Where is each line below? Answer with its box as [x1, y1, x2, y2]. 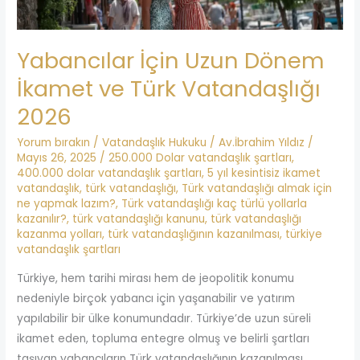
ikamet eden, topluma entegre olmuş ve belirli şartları [17, 330, 310, 346]
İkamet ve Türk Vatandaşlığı [17, 72, 321, 104]
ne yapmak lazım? [17, 196, 117, 212]
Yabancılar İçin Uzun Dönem [17, 44, 325, 76]
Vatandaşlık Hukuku [102, 135, 207, 151]
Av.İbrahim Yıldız [219, 135, 309, 151]
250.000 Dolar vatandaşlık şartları [108, 150, 292, 166]
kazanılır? [17, 211, 67, 227]
